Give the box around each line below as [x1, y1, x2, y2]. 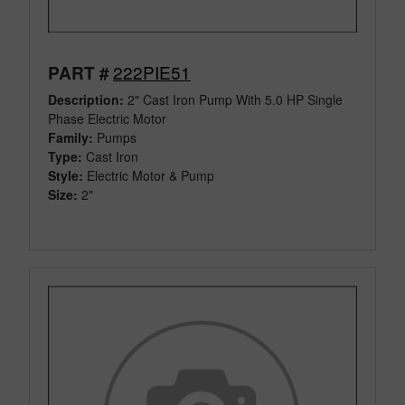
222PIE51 [113, 60, 191, 85]
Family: [48, 128, 93, 147]
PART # [48, 61, 109, 86]
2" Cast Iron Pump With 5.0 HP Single [124, 90, 343, 109]
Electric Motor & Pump [87, 166, 214, 185]
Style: [48, 166, 83, 185]
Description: [48, 90, 124, 109]
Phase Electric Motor [48, 109, 170, 128]
